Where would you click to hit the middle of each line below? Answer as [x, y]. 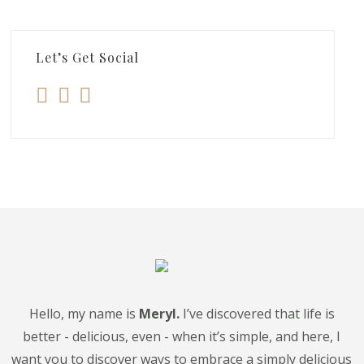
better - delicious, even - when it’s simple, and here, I [182, 337]
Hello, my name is [84, 314]
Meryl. [159, 314]
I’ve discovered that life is [257, 314]
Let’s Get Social [88, 57]
